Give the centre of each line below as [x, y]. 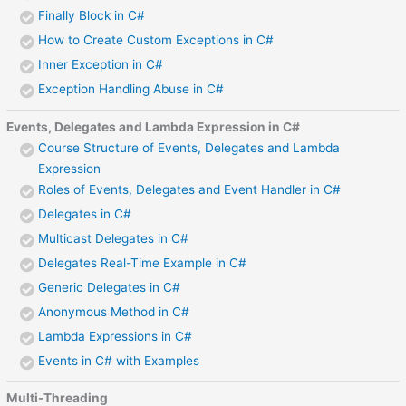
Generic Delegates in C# [110, 287]
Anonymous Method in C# [114, 311]
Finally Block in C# [92, 15]
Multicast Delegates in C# [114, 238]
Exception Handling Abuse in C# [131, 88]
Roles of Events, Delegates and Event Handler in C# [190, 189]
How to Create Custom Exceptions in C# [156, 39]
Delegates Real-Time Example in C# [143, 262]
